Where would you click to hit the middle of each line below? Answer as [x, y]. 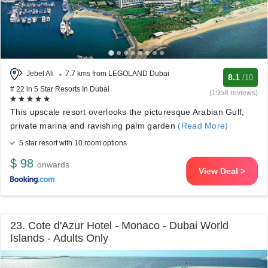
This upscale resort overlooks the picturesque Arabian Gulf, [127, 112]
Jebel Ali [40, 74]
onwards [53, 165]
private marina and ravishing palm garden [93, 126]
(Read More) [202, 126]
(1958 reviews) [234, 93]
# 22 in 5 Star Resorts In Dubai [60, 89]
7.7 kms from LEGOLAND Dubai [117, 74]
